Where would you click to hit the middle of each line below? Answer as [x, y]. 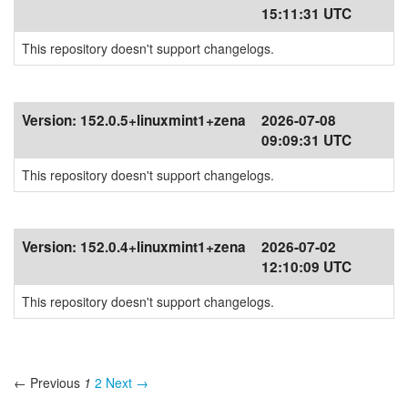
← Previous [47, 382]
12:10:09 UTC [306, 267]
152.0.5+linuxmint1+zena [163, 120]
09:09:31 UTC [306, 140]
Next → [127, 382]
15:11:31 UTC [306, 14]
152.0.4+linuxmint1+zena [163, 247]
